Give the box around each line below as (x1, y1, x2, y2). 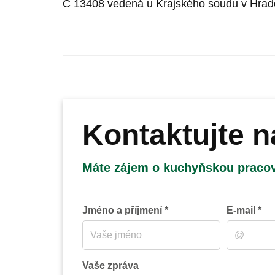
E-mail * (227, 205, 262, 215)
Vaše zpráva (82, 260, 139, 271)
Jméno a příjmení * (82, 205, 168, 215)
